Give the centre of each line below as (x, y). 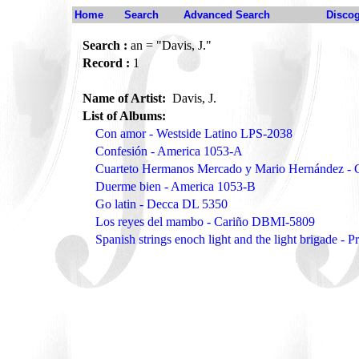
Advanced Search (227, 15)
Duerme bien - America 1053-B (175, 186)
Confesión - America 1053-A (169, 151)
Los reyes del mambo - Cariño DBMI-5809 (205, 222)
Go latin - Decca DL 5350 (161, 204)
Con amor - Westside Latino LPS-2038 (194, 133)
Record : (106, 63)
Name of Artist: (126, 98)
